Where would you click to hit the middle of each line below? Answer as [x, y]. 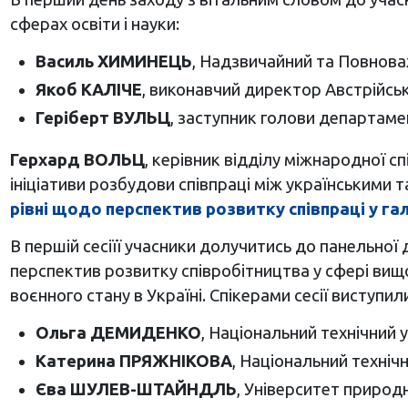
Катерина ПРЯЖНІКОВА [133, 361]
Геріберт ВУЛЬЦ [102, 118]
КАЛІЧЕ [111, 90]
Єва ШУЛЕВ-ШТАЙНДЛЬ [136, 389]
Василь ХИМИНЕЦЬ [113, 61]
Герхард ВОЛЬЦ [77, 160]
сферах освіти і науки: [94, 24]
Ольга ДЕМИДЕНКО [118, 333]
